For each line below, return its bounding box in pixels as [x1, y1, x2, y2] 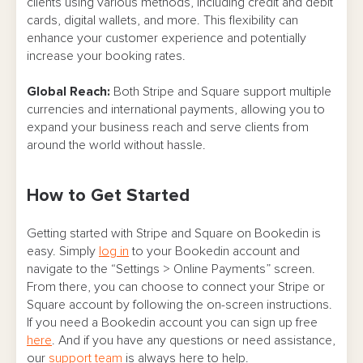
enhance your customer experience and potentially [27, 32, 306, 45]
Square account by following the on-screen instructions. [27, 298, 332, 312]
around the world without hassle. [27, 139, 206, 152]
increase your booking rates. [27, 49, 186, 63]
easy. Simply [27, 245, 99, 258]
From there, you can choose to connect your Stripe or [27, 280, 325, 294]
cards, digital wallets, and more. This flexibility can [27, 14, 298, 28]
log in [99, 245, 129, 258]
